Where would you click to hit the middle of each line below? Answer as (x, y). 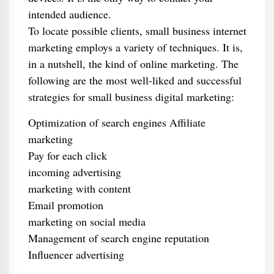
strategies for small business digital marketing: (131, 97)
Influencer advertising (76, 254)
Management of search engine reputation (118, 238)
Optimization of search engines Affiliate (117, 122)
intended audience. (69, 14)
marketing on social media (87, 221)
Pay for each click (67, 155)
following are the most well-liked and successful (135, 80)
